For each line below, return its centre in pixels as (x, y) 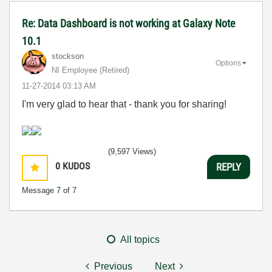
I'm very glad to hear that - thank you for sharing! (124, 104)
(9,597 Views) (132, 151)
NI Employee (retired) (90, 70)
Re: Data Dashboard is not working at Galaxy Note (128, 23)
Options (228, 63)
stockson (68, 56)
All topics (140, 240)
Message (39, 190)
